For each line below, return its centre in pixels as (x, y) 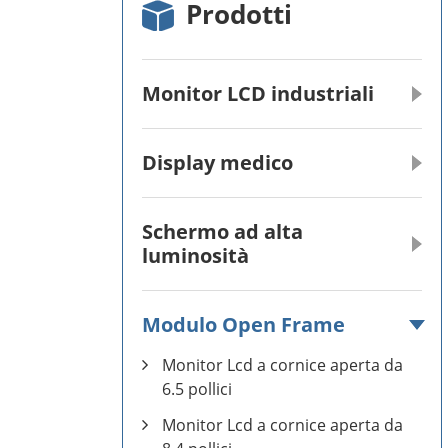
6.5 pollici (197, 389)
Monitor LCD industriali (258, 93)
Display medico (217, 162)
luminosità (195, 255)
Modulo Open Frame (243, 324)
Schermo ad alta (222, 231)
